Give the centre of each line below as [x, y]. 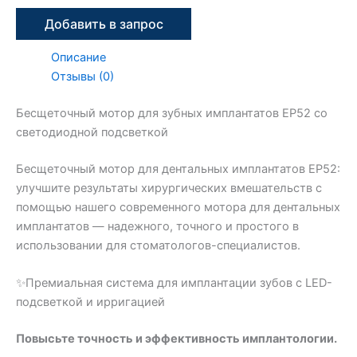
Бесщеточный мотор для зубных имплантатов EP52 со [172, 113]
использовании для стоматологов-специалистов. [158, 245]
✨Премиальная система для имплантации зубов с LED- [174, 283]
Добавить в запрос [104, 24]
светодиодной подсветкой [92, 132]
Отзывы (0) [82, 76]
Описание [78, 57]
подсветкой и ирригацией [90, 302]
